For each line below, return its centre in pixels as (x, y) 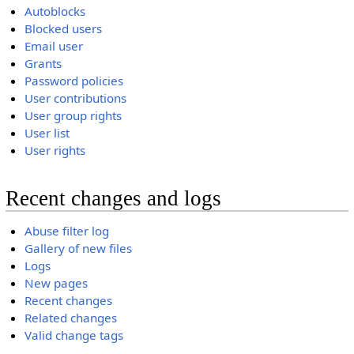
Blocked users (64, 29)
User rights (55, 151)
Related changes (71, 318)
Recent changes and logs (113, 198)
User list (47, 133)
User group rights (73, 116)
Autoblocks (55, 11)
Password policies (74, 81)
